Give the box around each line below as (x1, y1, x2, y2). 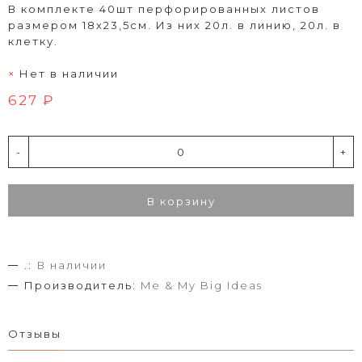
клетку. (8, 34, 58, 48)
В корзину (146, 194, 216, 208)
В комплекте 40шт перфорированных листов (8, 2, 320, 15)
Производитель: (24, 278, 137, 292)
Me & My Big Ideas (141, 278, 263, 292)
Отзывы (8, 326, 61, 340)
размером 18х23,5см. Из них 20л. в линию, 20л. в (8, 18, 341, 32)
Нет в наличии (19, 66, 119, 80)
